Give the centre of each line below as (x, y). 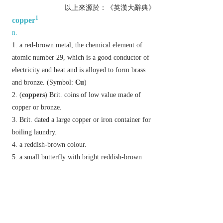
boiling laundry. (34, 132)
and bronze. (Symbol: (44, 82)
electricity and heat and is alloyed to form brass (79, 70)
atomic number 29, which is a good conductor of (81, 57)
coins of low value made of (102, 95)
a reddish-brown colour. (53, 145)
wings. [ (23, 169)
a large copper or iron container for (100, 120)
